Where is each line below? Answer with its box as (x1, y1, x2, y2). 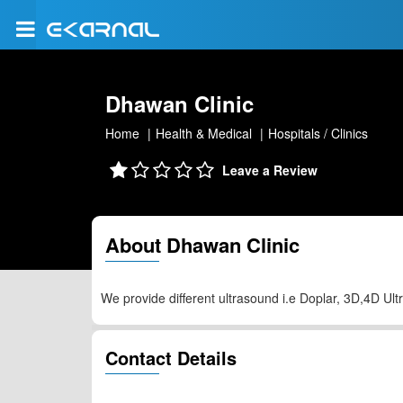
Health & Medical (156, 124, 252, 142)
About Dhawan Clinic (105, 230, 300, 259)
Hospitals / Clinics (268, 124, 368, 142)
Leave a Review (222, 161, 318, 179)
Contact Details (105, 345, 237, 371)
